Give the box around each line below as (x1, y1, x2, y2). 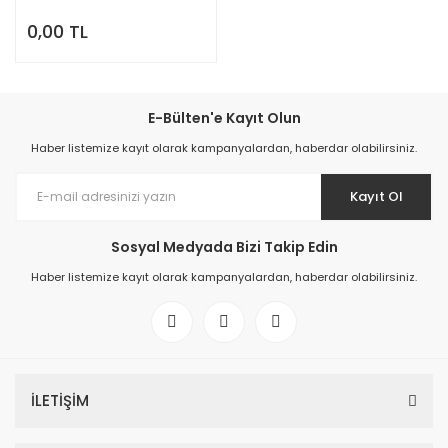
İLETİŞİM (31, 389, 89, 411)
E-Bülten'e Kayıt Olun (147, 107, 301, 128)
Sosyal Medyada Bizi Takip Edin (110, 236, 338, 257)
